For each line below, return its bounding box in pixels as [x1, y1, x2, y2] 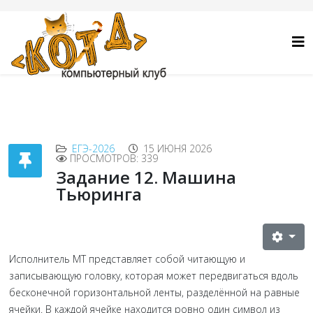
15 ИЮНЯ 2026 [143, 142, 212, 155]
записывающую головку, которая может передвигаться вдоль [9, 269, 298, 282]
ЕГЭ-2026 [72, 142, 115, 155]
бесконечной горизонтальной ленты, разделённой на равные [9, 286, 300, 299]
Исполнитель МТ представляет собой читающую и [9, 252, 245, 265]
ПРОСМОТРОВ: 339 [70, 152, 158, 165]
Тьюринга [56, 182, 142, 205]
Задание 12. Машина [56, 166, 236, 189]
